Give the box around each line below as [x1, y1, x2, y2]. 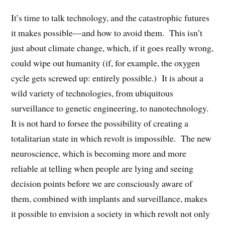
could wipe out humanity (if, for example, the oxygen [11, 57, 200, 69]
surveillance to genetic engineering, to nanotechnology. [11, 102, 212, 115]
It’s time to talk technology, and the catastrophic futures [11, 12, 210, 24]
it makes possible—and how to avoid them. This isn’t [11, 27, 203, 39]
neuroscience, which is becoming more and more [11, 147, 187, 160]
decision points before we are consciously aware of [11, 177, 193, 190]
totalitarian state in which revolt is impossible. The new [11, 132, 212, 145]
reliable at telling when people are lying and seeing [11, 162, 194, 175]
